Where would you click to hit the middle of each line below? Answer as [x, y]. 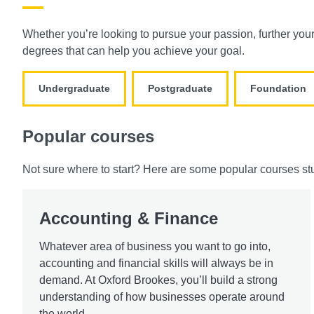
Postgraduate [180, 88]
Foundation [278, 88]
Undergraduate [74, 88]
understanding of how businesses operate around [162, 296]
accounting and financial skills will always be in [156, 263]
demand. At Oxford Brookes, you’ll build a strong [158, 280]
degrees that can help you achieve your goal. [135, 50]
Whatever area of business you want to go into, [155, 246]
